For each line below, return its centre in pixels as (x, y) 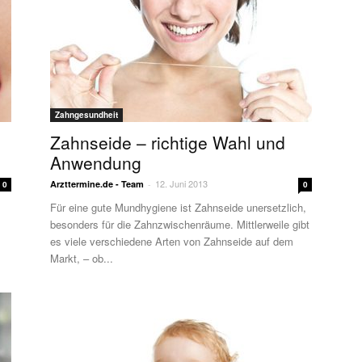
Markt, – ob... (82, 258)
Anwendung (96, 162)
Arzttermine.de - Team (97, 184)
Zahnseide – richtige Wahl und (168, 142)
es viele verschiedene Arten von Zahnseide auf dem (172, 241)
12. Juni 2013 (181, 183)
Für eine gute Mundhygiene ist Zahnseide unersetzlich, (178, 207)
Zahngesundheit (86, 115)
